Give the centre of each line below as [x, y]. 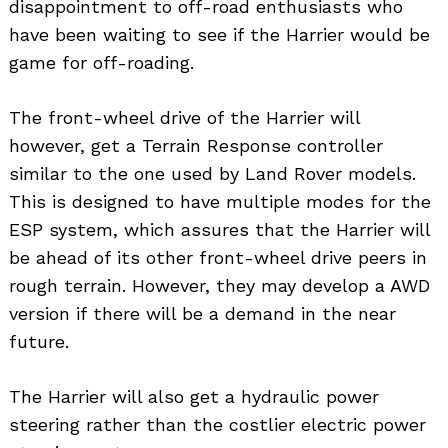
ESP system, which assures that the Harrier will [219, 229]
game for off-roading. [101, 62]
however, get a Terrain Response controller [196, 145]
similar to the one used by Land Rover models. [212, 173]
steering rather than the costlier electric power [217, 424]
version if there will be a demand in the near [202, 313]
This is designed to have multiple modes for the [220, 201]
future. [39, 341]
